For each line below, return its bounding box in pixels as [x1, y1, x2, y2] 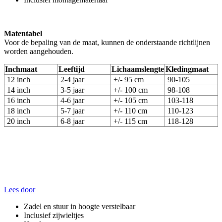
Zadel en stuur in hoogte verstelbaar [24, 202, 135, 211]
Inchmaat [5, 64, 37, 73]
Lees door [4, 185, 35, 194]
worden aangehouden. [4, 47, 73, 55]
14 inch [5, 85, 32, 94]
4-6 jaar [58, 96, 86, 105]
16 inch [5, 96, 32, 105]
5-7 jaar [58, 106, 86, 115]
